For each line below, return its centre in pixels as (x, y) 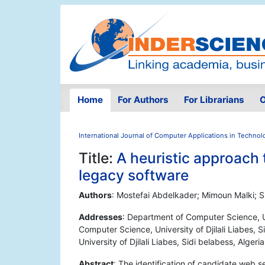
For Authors (143, 100)
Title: (98, 158)
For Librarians (214, 100)
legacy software (134, 175)
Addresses (101, 217)
